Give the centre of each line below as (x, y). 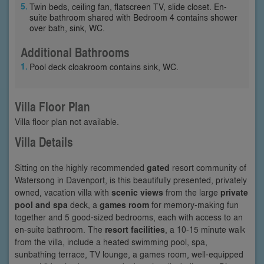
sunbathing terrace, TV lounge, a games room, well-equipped (129, 254)
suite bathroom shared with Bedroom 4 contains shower (133, 17)
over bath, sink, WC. (67, 27)
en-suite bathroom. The (60, 229)
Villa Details (44, 142)
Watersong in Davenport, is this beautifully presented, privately (131, 179)
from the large (192, 192)
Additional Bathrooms (75, 52)
